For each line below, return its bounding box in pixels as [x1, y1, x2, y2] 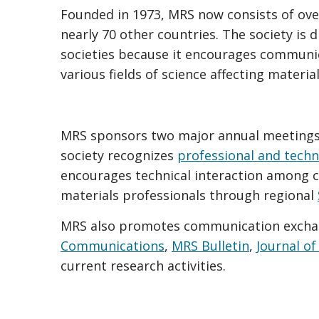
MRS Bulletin [172, 237, 249, 255]
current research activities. [61, 257, 226, 275]
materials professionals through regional [61, 187, 318, 204]
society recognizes [61, 147, 177, 164]
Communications [61, 237, 164, 255]
